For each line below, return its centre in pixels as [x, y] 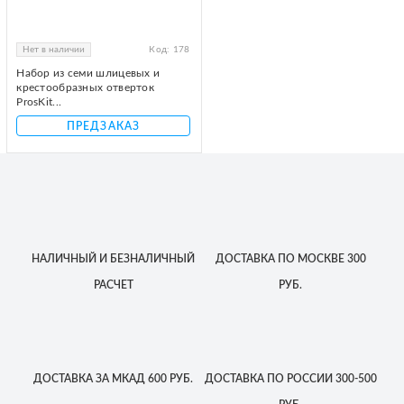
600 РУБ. [170, 378]
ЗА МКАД [119, 378]
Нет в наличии [54, 49]
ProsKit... [39, 102]
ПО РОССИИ [298, 378]
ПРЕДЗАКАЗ [103, 126]
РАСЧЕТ [113, 285]
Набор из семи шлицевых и [88, 73]
